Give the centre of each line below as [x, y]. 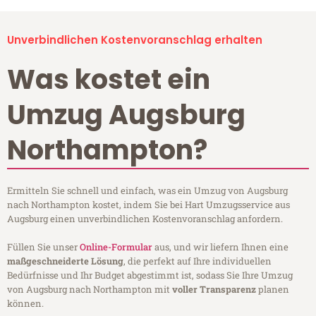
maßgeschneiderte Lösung [65, 261]
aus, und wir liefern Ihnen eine [220, 247]
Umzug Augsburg [126, 115]
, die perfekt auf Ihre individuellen [197, 261]
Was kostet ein [109, 80]
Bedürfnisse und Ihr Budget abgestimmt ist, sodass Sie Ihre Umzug [150, 275]
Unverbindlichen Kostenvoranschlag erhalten [135, 40]
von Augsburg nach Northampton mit [90, 290]
